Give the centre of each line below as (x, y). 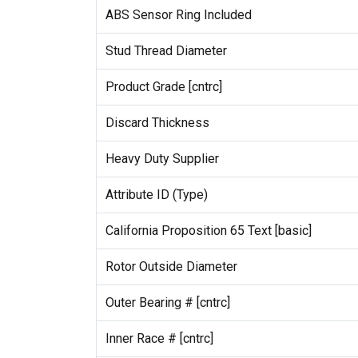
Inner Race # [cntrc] (159, 338)
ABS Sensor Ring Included (178, 14)
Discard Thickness (157, 122)
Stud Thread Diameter (166, 50)
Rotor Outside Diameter (171, 266)
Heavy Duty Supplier (162, 158)
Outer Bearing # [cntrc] (167, 302)
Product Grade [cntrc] (163, 86)
